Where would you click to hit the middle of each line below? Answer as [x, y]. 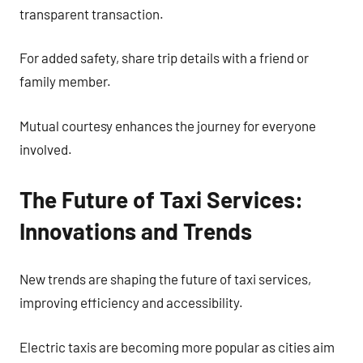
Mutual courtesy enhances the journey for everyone [168, 125]
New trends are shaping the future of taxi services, [165, 279]
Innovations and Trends [136, 231]
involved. [46, 149]
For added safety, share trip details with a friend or [164, 58]
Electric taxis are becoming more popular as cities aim [177, 346]
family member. [65, 81]
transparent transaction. [92, 13]
